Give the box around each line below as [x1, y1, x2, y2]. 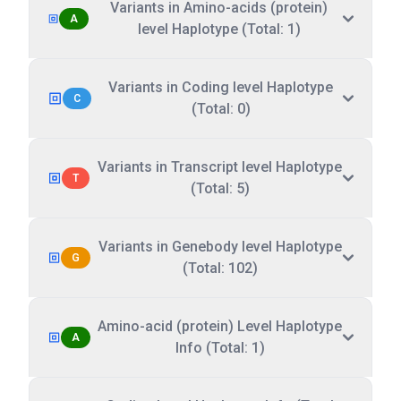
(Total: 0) [191, 100, 251, 117]
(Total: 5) [190, 180, 250, 197]
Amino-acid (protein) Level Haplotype [98, 318, 343, 335]
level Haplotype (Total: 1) [137, 21, 301, 38]
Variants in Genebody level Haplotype [98, 238, 343, 255]
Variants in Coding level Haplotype [108, 79, 333, 96]
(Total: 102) [183, 260, 259, 277]
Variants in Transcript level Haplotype [98, 158, 343, 175]
